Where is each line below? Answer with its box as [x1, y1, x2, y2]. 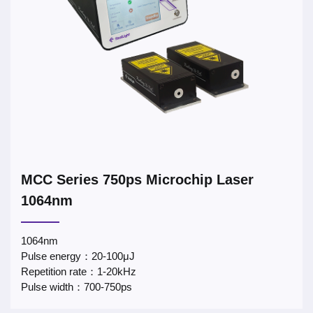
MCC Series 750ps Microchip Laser [21, 172, 254, 187]
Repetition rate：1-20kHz [21, 265, 136, 277]
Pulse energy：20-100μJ [21, 250, 135, 262]
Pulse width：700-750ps [21, 281, 132, 293]
